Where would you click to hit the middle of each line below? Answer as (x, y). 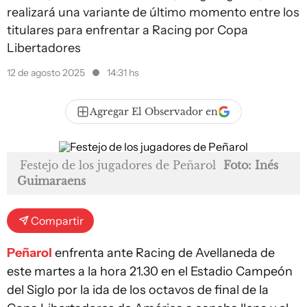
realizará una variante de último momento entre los (153, 12)
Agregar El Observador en (154, 112)
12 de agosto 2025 (47, 73)
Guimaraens (51, 181)
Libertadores (44, 48)
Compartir (57, 221)
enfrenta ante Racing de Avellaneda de (163, 253)
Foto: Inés (251, 165)
